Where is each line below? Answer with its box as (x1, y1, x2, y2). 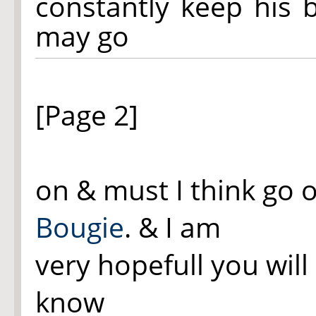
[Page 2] (35, 96, 138, 133)
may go (35, 17, 129, 54)
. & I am (124, 208, 221, 245)
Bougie (35, 208, 124, 245)
